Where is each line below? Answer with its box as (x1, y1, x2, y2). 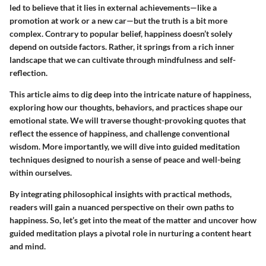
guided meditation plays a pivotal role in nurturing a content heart (9, 227, 251, 238)
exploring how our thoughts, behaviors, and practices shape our (9, 102, 243, 112)
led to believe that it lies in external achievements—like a (9, 2, 217, 12)
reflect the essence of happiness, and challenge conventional (9, 128, 230, 138)
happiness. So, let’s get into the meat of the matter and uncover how (9, 214, 256, 225)
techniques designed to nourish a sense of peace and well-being (9, 154, 240, 164)
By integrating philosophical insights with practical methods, (9, 188, 232, 199)
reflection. (9, 67, 47, 78)
